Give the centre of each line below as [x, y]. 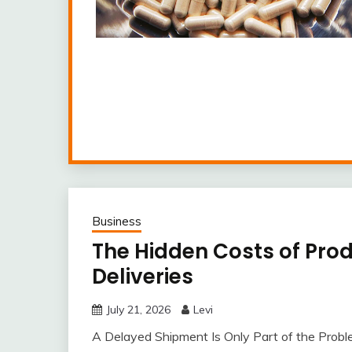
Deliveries [143, 277]
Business [117, 221]
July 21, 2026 [138, 310]
